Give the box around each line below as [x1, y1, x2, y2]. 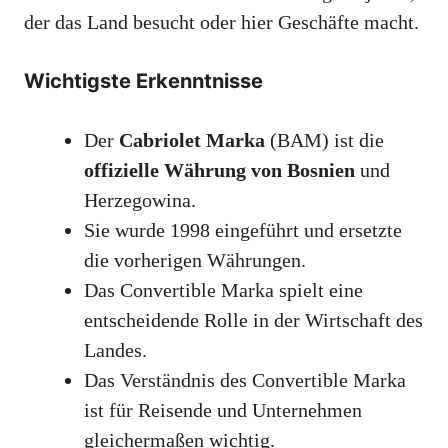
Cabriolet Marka [119, 129, 265, 152]
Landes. [84, 339, 147, 362]
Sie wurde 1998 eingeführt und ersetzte [84, 219, 402, 242]
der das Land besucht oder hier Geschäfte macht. [24, 11, 419, 34]
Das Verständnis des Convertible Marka [84, 369, 406, 392]
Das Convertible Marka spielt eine [84, 279, 363, 302]
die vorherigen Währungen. [84, 249, 306, 272]
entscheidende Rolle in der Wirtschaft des [84, 309, 423, 332]
